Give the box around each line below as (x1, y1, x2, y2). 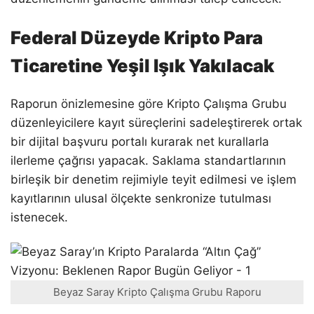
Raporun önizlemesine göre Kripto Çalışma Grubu (11, 97, 287, 111)
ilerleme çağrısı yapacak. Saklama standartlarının (11, 153, 286, 168)
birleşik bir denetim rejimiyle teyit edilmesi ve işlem (11, 172, 296, 187)
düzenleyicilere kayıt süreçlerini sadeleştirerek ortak (11, 116, 302, 130)
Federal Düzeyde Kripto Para (11, 26, 263, 48)
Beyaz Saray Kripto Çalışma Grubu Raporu (53, 285, 261, 299)
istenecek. (11, 210, 68, 225)
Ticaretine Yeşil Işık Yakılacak (11, 54, 274, 76)
